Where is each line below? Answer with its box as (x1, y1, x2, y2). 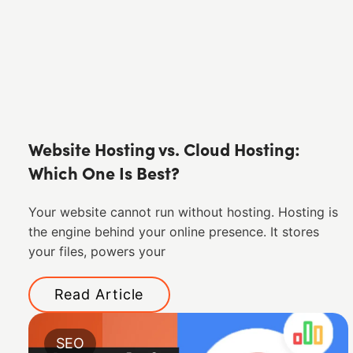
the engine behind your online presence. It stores (28, 224, 319, 240)
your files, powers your (28, 243, 165, 259)
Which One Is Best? (28, 165, 180, 184)
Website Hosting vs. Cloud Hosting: (28, 142, 300, 161)
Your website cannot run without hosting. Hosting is (28, 204, 338, 220)
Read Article (54, 285, 144, 303)
